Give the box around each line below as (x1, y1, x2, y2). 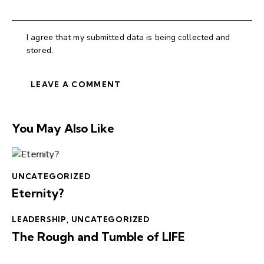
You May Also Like (12, 120, 114, 136)
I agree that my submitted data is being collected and (27, 31, 230, 43)
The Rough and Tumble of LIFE (12, 229, 185, 244)
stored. (27, 44, 53, 56)
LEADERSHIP (12, 214, 67, 225)
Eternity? (12, 186, 64, 201)
